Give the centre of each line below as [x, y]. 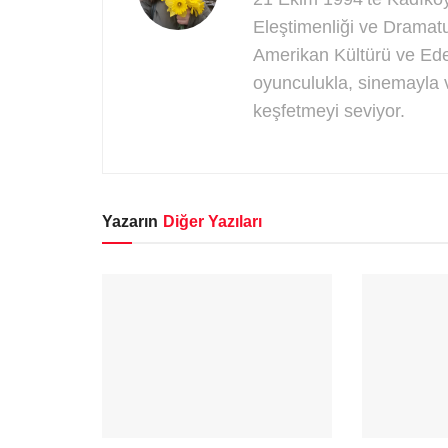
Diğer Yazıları [212, 221]
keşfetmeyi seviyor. [329, 110]
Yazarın [130, 221]
